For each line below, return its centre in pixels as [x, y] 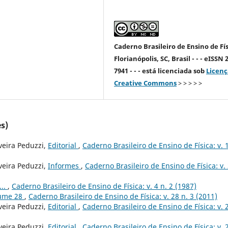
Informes [64, 165]
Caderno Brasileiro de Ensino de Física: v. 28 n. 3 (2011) [123, 196]
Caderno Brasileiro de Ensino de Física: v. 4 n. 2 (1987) [104, 186]
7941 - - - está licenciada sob [160, 70]
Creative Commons [146, 83]
